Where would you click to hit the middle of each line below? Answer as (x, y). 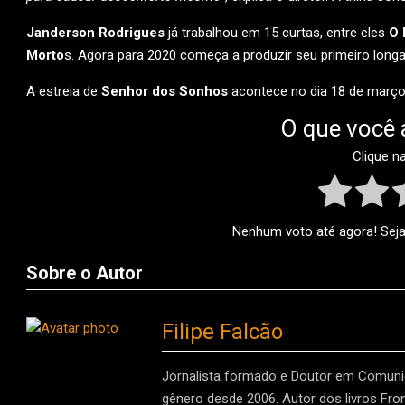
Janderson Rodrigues (95, 33)
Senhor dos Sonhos (165, 91)
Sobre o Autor (85, 273)
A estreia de (64, 91)
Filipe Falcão (222, 332)
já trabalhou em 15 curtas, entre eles (277, 33)
